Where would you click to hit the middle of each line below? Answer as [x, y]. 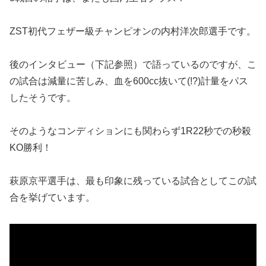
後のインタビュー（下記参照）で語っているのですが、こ [133, 64]
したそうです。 [43, 97]
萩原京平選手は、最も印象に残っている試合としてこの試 [133, 180]
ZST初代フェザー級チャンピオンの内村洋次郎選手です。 [133, 31]
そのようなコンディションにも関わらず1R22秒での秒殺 [130, 131]
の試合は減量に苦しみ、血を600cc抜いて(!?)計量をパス [129, 81]
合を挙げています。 [52, 197]
